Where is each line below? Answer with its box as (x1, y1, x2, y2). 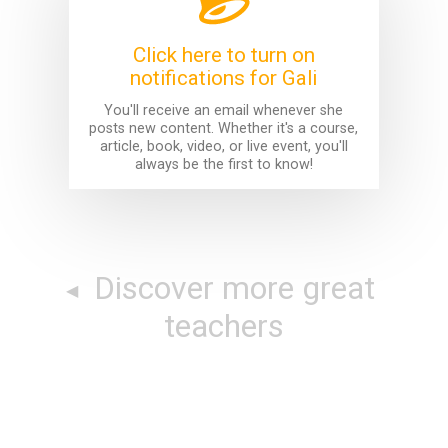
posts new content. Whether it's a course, (89, 119, 359, 137)
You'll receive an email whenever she (104, 101, 344, 119)
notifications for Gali (130, 66, 318, 91)
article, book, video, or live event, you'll (99, 137, 348, 155)
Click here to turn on (132, 43, 315, 68)
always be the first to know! (134, 155, 313, 173)
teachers (164, 306, 284, 345)
